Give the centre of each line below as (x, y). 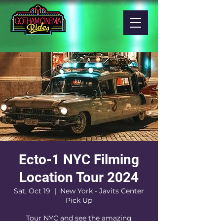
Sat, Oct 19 (32, 191)
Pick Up (79, 200)
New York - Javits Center (102, 191)
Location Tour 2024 (79, 177)
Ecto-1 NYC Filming (79, 160)
